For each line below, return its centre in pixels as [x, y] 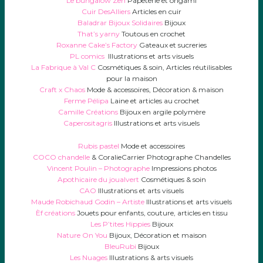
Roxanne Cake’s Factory [97, 45]
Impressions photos [183, 168]
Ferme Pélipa [87, 101]
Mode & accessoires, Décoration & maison [154, 90]
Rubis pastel [99, 146]
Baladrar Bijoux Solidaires [120, 23]
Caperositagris [88, 123]
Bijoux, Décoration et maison [157, 235]
